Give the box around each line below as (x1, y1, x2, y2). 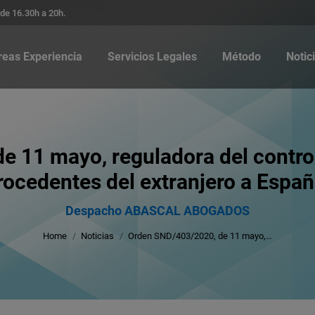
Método (222, 50, 261, 63)
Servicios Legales (108, 50, 197, 63)
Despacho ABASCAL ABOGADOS (65, 202, 250, 218)
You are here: (125, 187, 190, 200)
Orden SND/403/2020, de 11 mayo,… (128, 230, 272, 241)
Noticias (81, 230, 114, 241)
